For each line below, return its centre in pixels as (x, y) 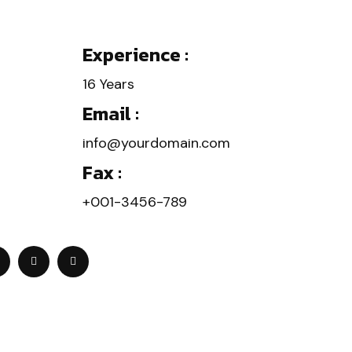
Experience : (136, 55)
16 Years (109, 84)
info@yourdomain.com (157, 143)
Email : (111, 114)
